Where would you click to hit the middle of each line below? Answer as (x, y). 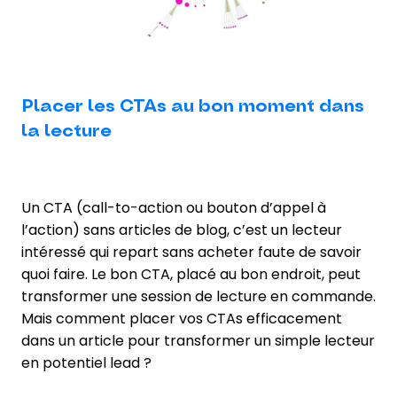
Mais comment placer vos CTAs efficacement (182, 318)
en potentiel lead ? (86, 362)
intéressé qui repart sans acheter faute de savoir (191, 252)
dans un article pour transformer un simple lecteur (198, 340)
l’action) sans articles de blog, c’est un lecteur (182, 230)
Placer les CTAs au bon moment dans (193, 106)
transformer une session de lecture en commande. (198, 296)
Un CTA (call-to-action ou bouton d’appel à (174, 207)
